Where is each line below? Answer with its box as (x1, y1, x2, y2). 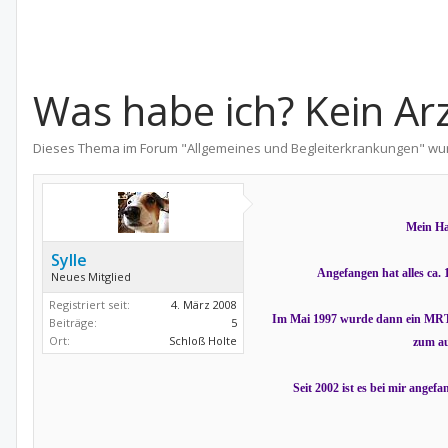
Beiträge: (49, 315, 97, 330)
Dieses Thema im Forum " (33, 139, 187, 157)
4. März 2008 (171, 297, 237, 312)
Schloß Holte (169, 333, 237, 348)
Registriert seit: (49, 297, 130, 312)
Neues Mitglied (51, 269, 131, 284)
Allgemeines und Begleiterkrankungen (187, 139, 419, 157)
